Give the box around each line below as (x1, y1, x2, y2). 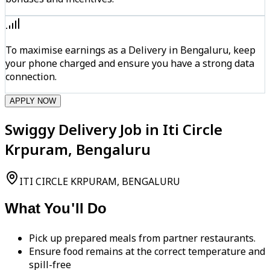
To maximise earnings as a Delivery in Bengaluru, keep (5, 43, 256, 57)
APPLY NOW (10, 96, 56, 105)
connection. (5, 69, 57, 83)
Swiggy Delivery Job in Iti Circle (5, 119, 222, 139)
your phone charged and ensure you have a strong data (5, 56, 254, 70)
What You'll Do (5, 200, 107, 220)
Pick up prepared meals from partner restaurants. (29, 231, 256, 245)
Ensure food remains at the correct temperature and (29, 245, 265, 259)
